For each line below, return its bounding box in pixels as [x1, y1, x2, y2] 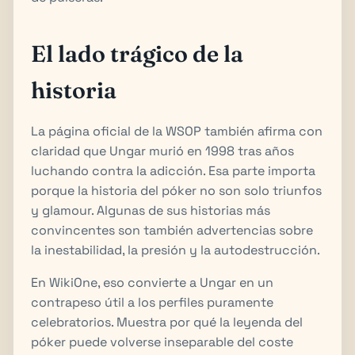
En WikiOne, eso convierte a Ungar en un [31, 273, 273, 291]
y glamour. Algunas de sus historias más [31, 201, 270, 219]
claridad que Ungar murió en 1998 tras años [31, 142, 294, 159]
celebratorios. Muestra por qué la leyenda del [31, 313, 303, 330]
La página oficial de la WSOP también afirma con [31, 122, 323, 139]
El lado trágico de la [31, 39, 243, 67]
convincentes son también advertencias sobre [31, 221, 313, 239]
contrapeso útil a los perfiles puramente [31, 293, 273, 311]
